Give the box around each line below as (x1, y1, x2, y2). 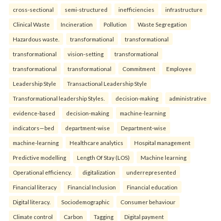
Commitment (122, 65, 155, 73)
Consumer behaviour (120, 198, 176, 206)
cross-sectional (13, 6, 54, 13)
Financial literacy (13, 184, 57, 191)
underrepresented (126, 169, 176, 176)
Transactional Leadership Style (67, 80, 147, 87)
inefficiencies (118, 6, 154, 13)
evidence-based (13, 110, 55, 117)
